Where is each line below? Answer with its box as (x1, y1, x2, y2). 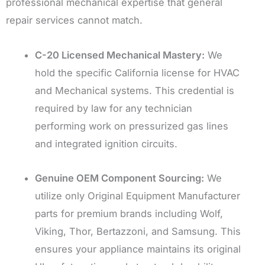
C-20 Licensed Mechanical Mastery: (35, 49, 205, 61)
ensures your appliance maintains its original (35, 243, 241, 256)
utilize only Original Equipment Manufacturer (35, 190, 241, 202)
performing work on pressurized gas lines (35, 119, 229, 132)
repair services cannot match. (6, 14, 143, 26)
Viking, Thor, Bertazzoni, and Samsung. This (35, 225, 241, 238)
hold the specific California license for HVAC (35, 66, 240, 79)
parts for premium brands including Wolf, (35, 208, 224, 220)
